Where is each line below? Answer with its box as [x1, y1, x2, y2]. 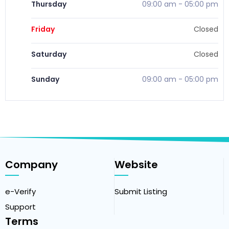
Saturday [31, 49, 66, 60]
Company [5, 157, 58, 172]
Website [114, 157, 158, 172]
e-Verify [5, 186, 36, 197]
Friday [31, 24, 55, 35]
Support [5, 201, 36, 213]
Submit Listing [114, 186, 167, 197]
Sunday [31, 74, 59, 85]
